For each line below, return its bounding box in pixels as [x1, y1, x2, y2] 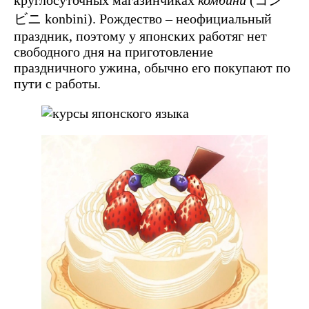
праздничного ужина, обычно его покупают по [14, 59, 290, 75]
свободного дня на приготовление [14, 43, 213, 59]
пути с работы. [14, 75, 101, 91]
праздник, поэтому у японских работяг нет [14, 28, 267, 43]
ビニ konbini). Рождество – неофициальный [14, 10, 272, 26]
